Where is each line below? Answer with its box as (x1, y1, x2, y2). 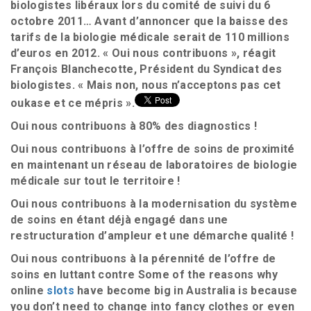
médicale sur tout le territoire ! (10, 174, 180, 187)
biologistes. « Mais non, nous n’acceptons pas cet (10, 78, 281, 92)
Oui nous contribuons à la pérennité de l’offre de (10, 252, 276, 265)
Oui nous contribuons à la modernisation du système (10, 197, 298, 210)
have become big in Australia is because (74, 284, 298, 297)
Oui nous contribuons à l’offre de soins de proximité (10, 142, 295, 155)
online (10, 284, 47, 297)
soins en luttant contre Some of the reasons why (10, 268, 278, 281)
